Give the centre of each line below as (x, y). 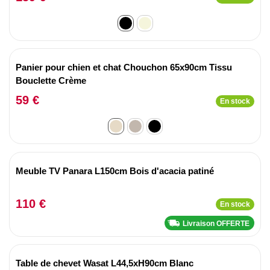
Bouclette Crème (51, 80)
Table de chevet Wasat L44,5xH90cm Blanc (105, 263)
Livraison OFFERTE (216, 223)
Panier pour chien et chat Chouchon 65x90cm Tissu (124, 67)
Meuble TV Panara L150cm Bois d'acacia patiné (115, 171)
